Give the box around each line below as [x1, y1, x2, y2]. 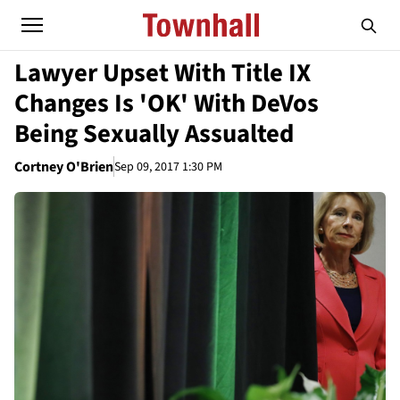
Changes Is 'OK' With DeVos [14, 86, 319, 121]
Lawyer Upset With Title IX [14, 55, 311, 91]
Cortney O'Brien [14, 157, 113, 177]
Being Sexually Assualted [14, 116, 294, 152]
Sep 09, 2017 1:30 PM [114, 157, 222, 176]
